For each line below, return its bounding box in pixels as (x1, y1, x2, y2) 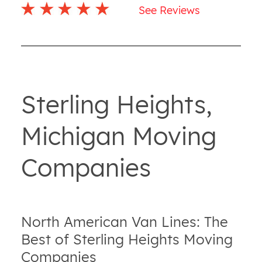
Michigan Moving (20, 120, 216, 151)
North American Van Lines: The (20, 212, 228, 230)
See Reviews (139, 4, 200, 17)
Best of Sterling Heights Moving (20, 230, 233, 248)
